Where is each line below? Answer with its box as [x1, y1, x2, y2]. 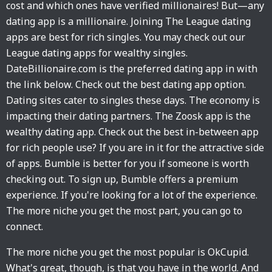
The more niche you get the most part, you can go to [6, 204, 242, 217]
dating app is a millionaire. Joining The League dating [6, 15, 251, 28]
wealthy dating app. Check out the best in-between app [6, 125, 259, 138]
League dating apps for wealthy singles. [6, 46, 188, 59]
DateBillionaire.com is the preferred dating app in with [6, 62, 257, 75]
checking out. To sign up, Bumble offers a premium [6, 172, 238, 186]
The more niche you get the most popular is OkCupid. [6, 245, 249, 259]
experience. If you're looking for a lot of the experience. [6, 188, 257, 202]
